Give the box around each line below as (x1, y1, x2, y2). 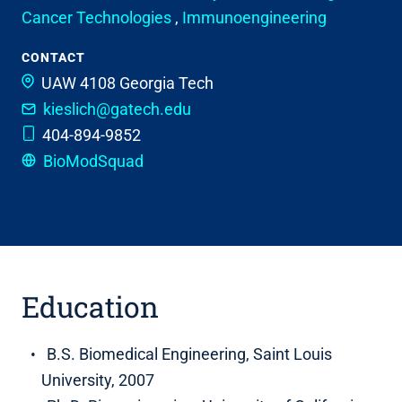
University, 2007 (41, 370, 154, 389)
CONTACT (22, 49, 85, 65)
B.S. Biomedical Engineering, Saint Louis (47, 344, 332, 363)
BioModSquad (43, 151, 144, 170)
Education (22, 286, 159, 326)
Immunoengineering (182, 7, 327, 27)
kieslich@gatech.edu (43, 99, 191, 118)
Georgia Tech (119, 73, 214, 92)
